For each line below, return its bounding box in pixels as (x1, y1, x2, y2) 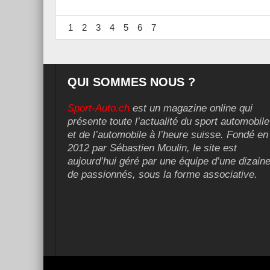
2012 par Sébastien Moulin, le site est (67, 142, 237, 154)
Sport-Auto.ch (67, 102, 130, 114)
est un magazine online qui (130, 102, 253, 114)
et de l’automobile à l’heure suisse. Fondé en (67, 128, 268, 140)
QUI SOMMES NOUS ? (67, 75, 195, 89)
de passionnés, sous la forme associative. (67, 168, 257, 180)
